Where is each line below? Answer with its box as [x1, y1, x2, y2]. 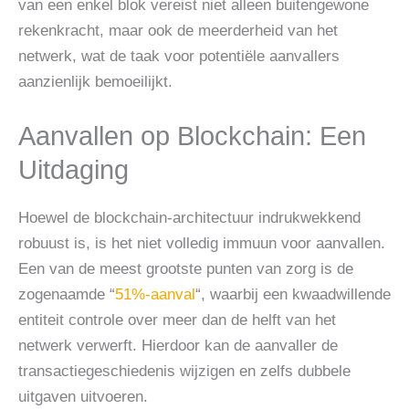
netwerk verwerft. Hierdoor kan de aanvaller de [18, 337, 338, 355]
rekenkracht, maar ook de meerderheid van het [18, 21, 338, 39]
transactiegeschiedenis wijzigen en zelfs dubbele [18, 362, 351, 381]
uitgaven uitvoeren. [18, 388, 148, 406]
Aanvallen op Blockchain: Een [18, 121, 366, 152]
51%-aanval [115, 286, 195, 304]
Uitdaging [18, 155, 129, 185]
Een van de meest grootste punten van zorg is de [18, 260, 353, 278]
